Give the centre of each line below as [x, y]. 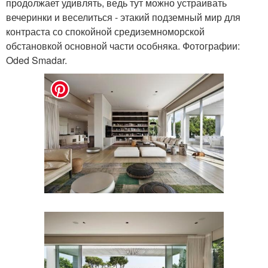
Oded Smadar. [36, 60]
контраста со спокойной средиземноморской [105, 32]
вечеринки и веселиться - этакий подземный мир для [123, 17]
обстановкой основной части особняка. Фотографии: [123, 46]
